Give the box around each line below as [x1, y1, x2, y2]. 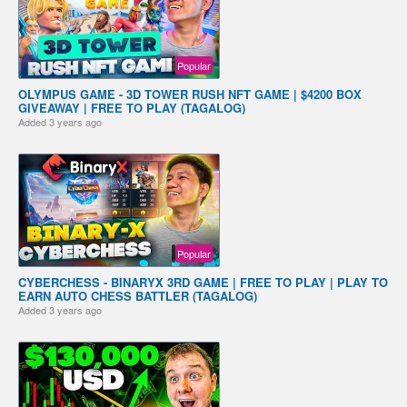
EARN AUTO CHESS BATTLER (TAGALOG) [18, 286, 257, 304]
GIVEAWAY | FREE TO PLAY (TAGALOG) [18, 98, 245, 116]
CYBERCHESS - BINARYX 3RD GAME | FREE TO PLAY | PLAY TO [18, 273, 388, 291]
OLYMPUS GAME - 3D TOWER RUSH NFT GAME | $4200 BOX [18, 84, 362, 103]
